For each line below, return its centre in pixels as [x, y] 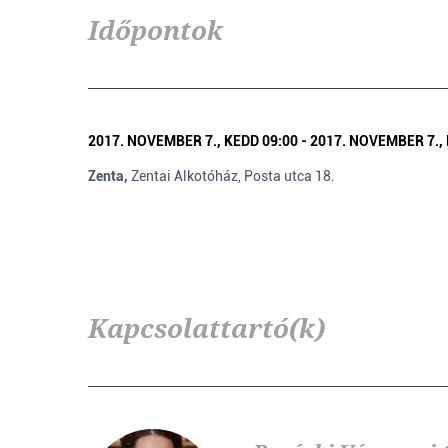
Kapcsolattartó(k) [206, 328]
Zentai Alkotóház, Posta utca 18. [233, 176]
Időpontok [155, 30]
